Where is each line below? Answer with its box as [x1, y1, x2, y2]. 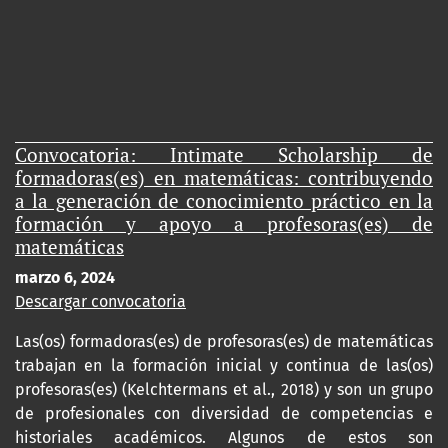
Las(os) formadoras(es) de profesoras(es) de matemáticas [15, 331, 433, 351]
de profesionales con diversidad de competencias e [15, 403, 433, 423]
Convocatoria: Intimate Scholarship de [15, 141, 433, 167]
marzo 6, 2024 [15, 267, 115, 287]
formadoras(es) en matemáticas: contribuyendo [15, 164, 433, 190]
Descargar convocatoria [15, 291, 186, 311]
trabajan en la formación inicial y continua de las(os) [15, 355, 433, 375]
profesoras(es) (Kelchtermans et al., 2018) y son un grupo [15, 379, 433, 399]
